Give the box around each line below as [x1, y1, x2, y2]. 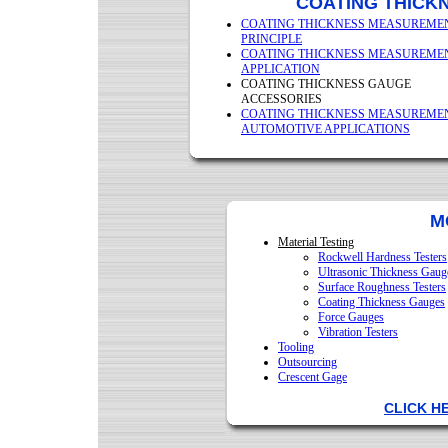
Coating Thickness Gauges [318, 295, 445, 309]
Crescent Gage [278, 370, 347, 384]
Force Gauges [318, 310, 384, 324]
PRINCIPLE [241, 32, 302, 46]
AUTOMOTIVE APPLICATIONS [241, 122, 410, 136]
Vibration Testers [318, 325, 398, 339]
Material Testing [278, 235, 354, 249]
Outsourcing [278, 355, 337, 369]
